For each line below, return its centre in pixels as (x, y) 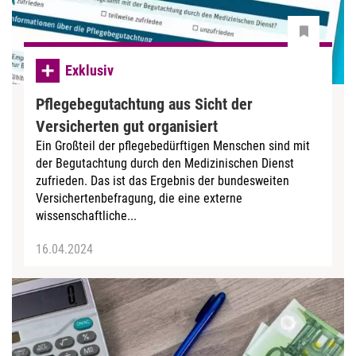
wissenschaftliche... (86, 216)
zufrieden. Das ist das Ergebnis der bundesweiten (163, 181)
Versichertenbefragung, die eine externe (139, 198)
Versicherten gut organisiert (127, 126)
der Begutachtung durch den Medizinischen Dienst (165, 163)
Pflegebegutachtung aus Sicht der (144, 104)
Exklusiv (89, 70)
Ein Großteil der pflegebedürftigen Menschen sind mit (173, 146)
